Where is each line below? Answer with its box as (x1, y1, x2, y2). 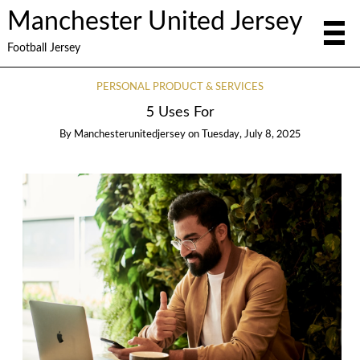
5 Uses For (145, 105, 215, 120)
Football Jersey (6, 42, 80, 54)
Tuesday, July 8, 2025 (202, 129, 301, 141)
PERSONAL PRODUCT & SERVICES (96, 82, 264, 92)
